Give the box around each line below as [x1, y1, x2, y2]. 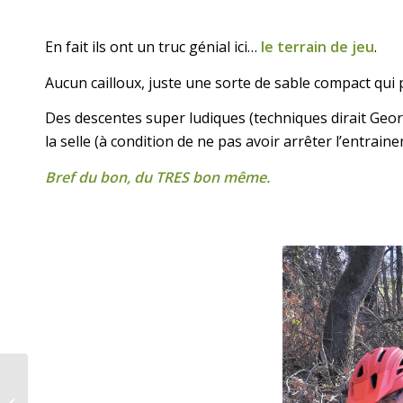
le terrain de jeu [261, 36, 374, 57]
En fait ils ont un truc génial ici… [45, 36, 261, 57]
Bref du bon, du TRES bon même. [45, 166, 270, 187]
